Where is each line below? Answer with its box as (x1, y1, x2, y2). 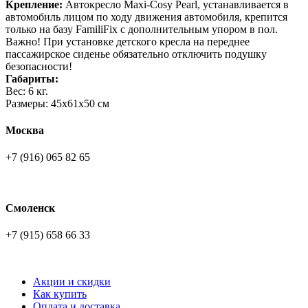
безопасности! (5, 60, 72, 72)
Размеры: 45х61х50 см (5, 97, 109, 109)
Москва (5, 124, 44, 137)
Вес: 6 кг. (5, 85, 48, 97)
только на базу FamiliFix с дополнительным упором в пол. (5, 23, 278, 35)
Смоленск (5, 201, 55, 214)
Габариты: (5, 72, 58, 85)
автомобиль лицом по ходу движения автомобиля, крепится (5, 10, 287, 23)
